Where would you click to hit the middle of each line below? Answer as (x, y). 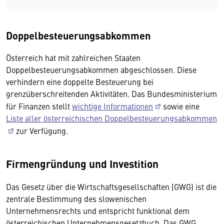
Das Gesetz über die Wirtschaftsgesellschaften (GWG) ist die (111, 186)
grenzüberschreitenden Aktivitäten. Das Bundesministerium (111, 93)
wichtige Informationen (112, 106)
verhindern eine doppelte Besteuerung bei (80, 81)
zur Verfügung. (42, 130)
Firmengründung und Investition (82, 163)
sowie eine (180, 106)
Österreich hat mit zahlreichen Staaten (73, 57)
